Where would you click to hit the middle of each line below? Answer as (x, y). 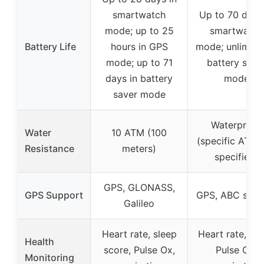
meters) (139, 148)
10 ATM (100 (139, 133)
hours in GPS (139, 47)
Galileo (139, 203)
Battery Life (50, 47)
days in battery (139, 78)
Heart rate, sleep (139, 234)
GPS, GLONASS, (139, 187)
